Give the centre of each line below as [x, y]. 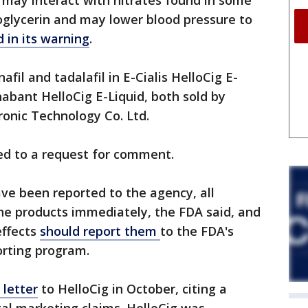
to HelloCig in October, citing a [132, 289]
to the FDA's [197, 231]
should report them [100, 231]
